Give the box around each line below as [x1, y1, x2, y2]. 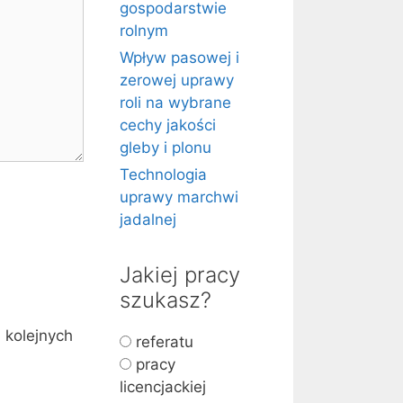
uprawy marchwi [120, 188, 238, 206]
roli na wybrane [120, 94, 231, 112]
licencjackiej [120, 378, 206, 396]
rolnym [120, 22, 168, 40]
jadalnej [120, 210, 176, 228]
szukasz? [120, 287, 211, 313]
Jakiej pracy [120, 262, 240, 288]
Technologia [120, 166, 207, 184]
